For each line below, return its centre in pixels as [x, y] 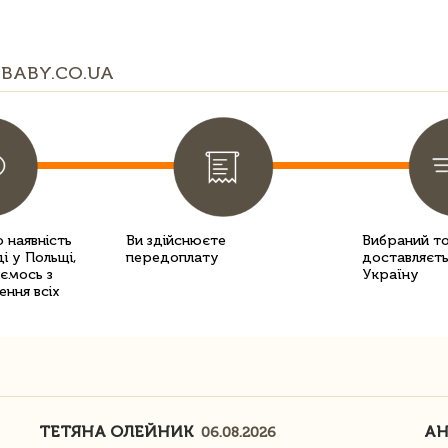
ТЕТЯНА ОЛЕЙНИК [118, 431]
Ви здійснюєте [176, 240]
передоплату [172, 257]
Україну [390, 274]
